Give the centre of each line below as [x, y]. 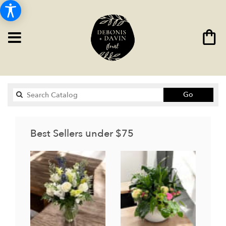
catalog [206, 104]
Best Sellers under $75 [82, 133]
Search [204, 94]
